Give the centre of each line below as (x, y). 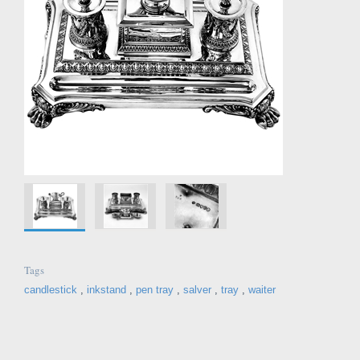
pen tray (155, 290)
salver (197, 290)
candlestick (51, 290)
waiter (262, 290)
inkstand (106, 290)
